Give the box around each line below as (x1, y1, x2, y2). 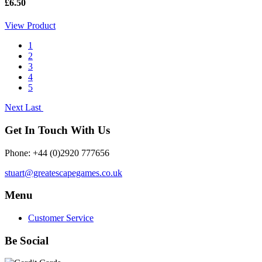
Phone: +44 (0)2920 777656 (5, 147, 109, 158)
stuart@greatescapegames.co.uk (5, 167, 122, 178)
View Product (5, 20, 56, 31)
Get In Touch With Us (5, 123, 110, 136)
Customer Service (28, 212, 94, 223)
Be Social (5, 234, 49, 247)
